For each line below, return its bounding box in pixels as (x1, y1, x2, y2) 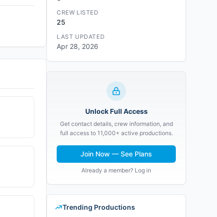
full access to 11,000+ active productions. (60, 129, 173, 137)
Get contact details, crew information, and (60, 120, 173, 127)
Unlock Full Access (85, 107, 148, 115)
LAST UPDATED (57, 33, 105, 40)
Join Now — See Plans (80, 150, 152, 158)
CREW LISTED (57, 9, 99, 16)
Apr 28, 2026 (57, 42, 98, 50)
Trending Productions (62, 203, 135, 211)
